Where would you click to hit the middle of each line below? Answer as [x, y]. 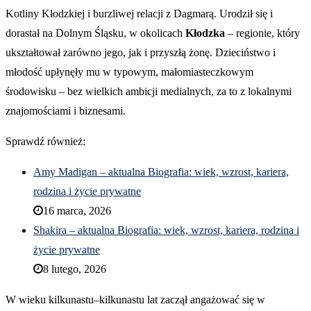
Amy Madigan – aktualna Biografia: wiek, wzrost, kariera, [161, 172]
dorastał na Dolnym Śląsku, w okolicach [95, 33]
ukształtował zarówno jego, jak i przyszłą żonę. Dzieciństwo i [141, 53]
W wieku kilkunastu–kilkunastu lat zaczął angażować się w [135, 300]
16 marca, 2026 [77, 211]
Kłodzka [205, 33]
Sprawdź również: [45, 142]
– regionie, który [262, 33]
